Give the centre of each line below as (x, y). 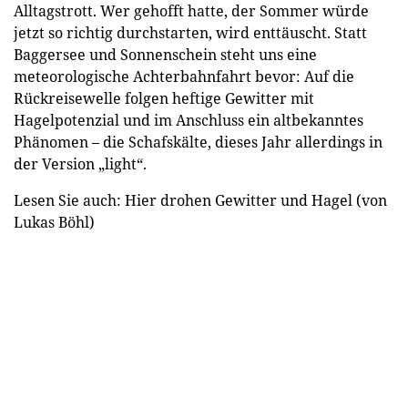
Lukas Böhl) (54, 222)
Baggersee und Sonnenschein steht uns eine (165, 54)
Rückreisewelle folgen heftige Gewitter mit (164, 98)
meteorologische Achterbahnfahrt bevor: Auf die (184, 76)
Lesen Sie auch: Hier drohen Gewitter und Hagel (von (200, 200)
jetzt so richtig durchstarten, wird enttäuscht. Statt (190, 32)
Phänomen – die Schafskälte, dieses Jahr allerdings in (198, 142)
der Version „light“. (80, 163)
